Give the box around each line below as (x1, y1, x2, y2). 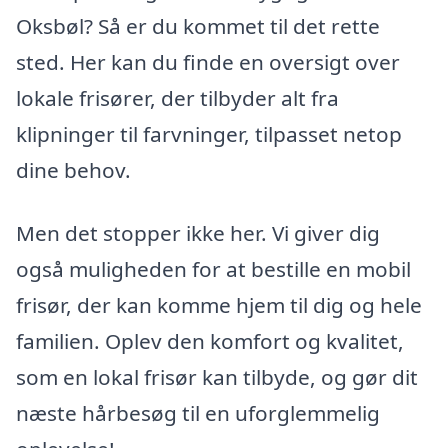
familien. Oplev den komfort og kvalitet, (16, 327, 404, 356)
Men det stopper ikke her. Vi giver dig (16, 219, 380, 248)
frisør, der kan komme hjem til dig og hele (16, 291, 422, 320)
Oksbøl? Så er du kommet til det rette (16, 11, 380, 40)
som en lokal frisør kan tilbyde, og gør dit (16, 363, 418, 392)
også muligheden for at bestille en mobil (16, 255, 411, 284)
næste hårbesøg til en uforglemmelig (16, 399, 380, 428)
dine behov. (16, 155, 131, 184)
